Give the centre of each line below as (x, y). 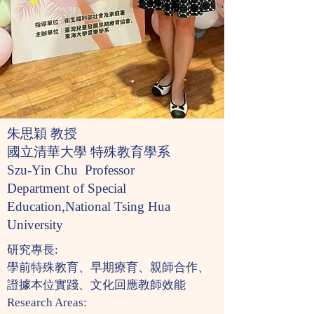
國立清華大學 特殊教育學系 (89, 152)
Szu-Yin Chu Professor (71, 170)
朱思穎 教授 (42, 134)
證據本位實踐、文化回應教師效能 (96, 285)
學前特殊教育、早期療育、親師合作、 (108, 267)
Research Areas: (47, 302)
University (35, 225)
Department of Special (67, 188)
